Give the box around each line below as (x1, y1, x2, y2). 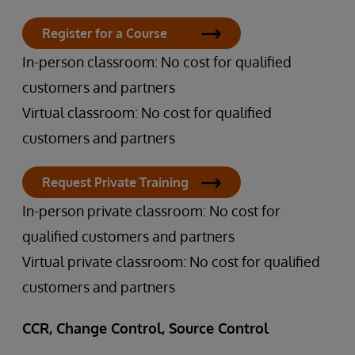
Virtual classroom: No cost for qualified (22, 104, 272, 121)
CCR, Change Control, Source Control (22, 319, 269, 337)
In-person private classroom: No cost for (22, 202, 281, 219)
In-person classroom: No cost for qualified (22, 53, 292, 71)
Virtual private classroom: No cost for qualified (22, 253, 320, 270)
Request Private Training (42, 174, 189, 190)
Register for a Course (42, 25, 167, 41)
